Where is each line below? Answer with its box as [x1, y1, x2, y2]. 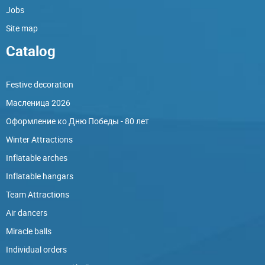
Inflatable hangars [6, 170, 73, 182]
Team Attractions [6, 188, 69, 200]
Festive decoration [6, 78, 73, 90]
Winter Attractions [6, 133, 73, 145]
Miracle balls [6, 225, 51, 237]
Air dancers [6, 206, 47, 218]
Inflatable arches [6, 151, 67, 163]
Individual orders [6, 243, 67, 255]
